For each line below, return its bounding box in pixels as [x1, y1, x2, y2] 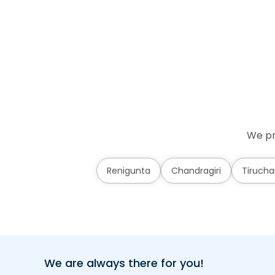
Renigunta [106, 165, 150, 177]
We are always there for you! [44, 255, 204, 271]
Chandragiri [171, 165, 221, 177]
